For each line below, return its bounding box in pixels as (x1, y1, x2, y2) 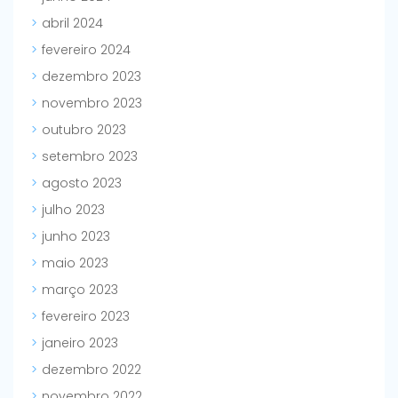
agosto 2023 (42, 174, 122, 193)
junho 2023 (42, 227, 110, 246)
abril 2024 (42, 14, 103, 33)
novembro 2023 (42, 94, 142, 113)
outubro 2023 (42, 121, 126, 139)
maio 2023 (42, 254, 108, 273)
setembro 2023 (42, 147, 138, 166)
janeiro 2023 (42, 334, 118, 353)
